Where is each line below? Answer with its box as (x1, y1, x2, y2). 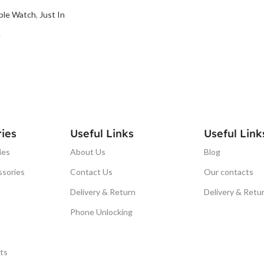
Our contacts (203, 166, 253, 177)
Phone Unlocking (70, 206, 133, 217)
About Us (70, 146, 106, 157)
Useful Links (70, 126, 134, 140)
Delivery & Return (70, 186, 136, 197)
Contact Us (70, 166, 113, 177)
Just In (39, 9, 65, 19)
